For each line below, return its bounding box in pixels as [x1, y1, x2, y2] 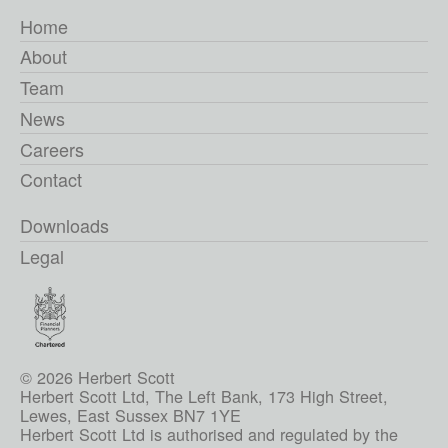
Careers [20, 135, 84, 162]
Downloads [20, 212, 109, 239]
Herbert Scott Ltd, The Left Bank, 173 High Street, [20, 384, 388, 409]
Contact [20, 166, 82, 193]
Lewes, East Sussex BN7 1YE [20, 403, 241, 428]
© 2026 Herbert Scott [20, 365, 175, 390]
